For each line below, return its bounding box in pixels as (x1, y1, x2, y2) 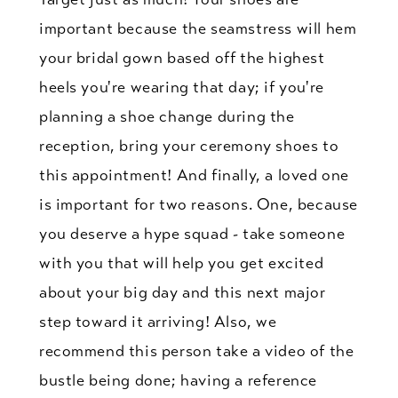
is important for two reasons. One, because (38, 194, 358, 214)
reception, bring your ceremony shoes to (38, 135, 339, 155)
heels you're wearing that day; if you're (38, 76, 324, 97)
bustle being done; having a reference (38, 370, 318, 390)
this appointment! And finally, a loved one (38, 164, 349, 185)
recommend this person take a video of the (38, 340, 354, 361)
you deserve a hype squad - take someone (38, 223, 346, 243)
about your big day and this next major (38, 282, 326, 302)
